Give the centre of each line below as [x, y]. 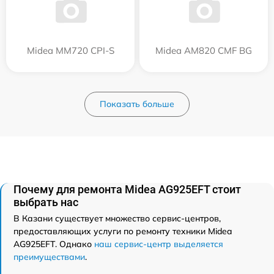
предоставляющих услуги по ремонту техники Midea [123, 231]
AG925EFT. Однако [54, 244]
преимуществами [49, 257]
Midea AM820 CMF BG [204, 50]
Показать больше [137, 104]
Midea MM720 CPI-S [70, 50]
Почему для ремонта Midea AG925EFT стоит [127, 189]
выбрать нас [46, 202]
